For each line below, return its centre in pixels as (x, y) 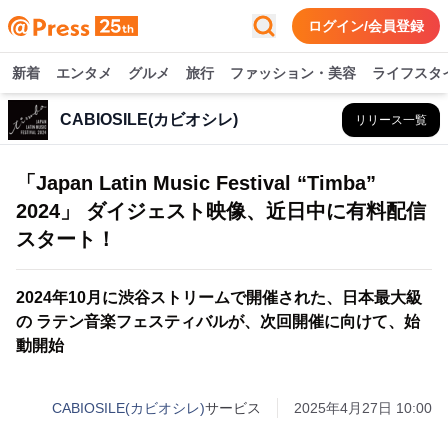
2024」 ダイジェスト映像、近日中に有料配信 (221, 211)
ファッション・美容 (293, 73)
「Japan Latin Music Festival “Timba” (196, 183)
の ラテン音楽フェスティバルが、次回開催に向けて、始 (218, 321)
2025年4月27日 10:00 (363, 408)
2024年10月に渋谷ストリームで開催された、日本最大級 (219, 297)
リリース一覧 (391, 120)
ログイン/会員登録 (366, 26)
